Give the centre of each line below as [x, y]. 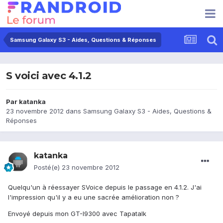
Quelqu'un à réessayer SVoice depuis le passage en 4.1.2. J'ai [105, 187]
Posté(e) [48, 167]
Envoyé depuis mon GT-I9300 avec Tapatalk [77, 214]
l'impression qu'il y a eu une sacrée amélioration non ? [94, 197]
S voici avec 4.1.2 [49, 76]
